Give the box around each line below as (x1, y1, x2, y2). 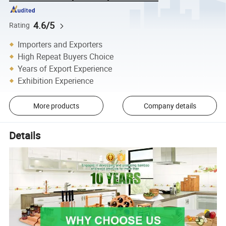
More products (33, 100, 79, 110)
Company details (143, 100, 196, 110)
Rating (9, 20, 30, 30)
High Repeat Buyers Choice (18, 50, 114, 62)
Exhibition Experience (18, 75, 94, 86)
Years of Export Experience (18, 63, 112, 74)
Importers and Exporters (18, 38, 103, 50)
